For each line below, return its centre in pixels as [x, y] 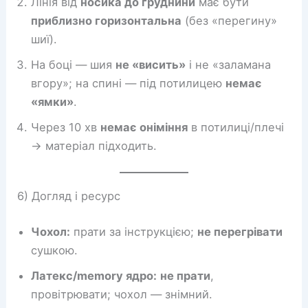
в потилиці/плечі [236, 127]
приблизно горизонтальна [107, 20]
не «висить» [151, 64]
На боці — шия [74, 64]
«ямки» [53, 101]
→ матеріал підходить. [94, 145]
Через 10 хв [66, 127]
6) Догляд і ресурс [69, 196]
